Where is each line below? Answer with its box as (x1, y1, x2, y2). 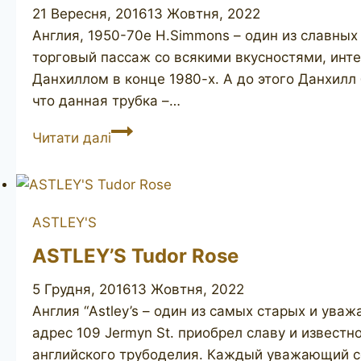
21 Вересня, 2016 (32, 6, 147, 23)
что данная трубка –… (32, 93, 180, 110)
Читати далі (32, 130, 111, 147)
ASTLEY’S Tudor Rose (32, 243, 239, 268)
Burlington (110, 165, 176, 182)
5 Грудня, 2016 (32, 280, 131, 297)
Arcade (110, 187, 157, 204)
